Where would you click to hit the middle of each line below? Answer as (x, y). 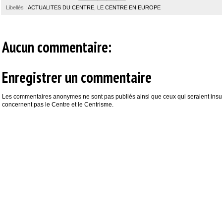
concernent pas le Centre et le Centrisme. (58, 105)
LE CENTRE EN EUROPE (129, 7)
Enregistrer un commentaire (77, 77)
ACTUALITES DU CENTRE (61, 7)
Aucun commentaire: (57, 47)
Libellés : (17, 7)
